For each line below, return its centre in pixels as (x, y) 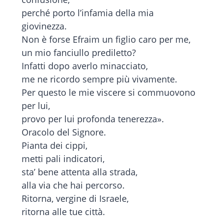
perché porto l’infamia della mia (88, 13)
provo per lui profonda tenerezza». (93, 119)
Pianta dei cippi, (55, 146)
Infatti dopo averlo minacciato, (85, 66)
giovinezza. (44, 26)
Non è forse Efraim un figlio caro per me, (106, 40)
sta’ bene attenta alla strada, (80, 172)
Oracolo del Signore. (64, 132)
